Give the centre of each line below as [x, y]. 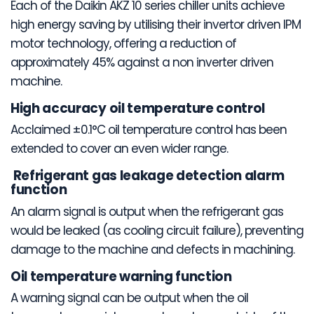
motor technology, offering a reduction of [123, 43]
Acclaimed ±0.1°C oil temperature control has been [149, 130]
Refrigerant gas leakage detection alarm [148, 176]
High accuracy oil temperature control [138, 108]
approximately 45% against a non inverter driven [142, 62]
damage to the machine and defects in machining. [152, 249]
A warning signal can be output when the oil [129, 298]
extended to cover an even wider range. [119, 149]
